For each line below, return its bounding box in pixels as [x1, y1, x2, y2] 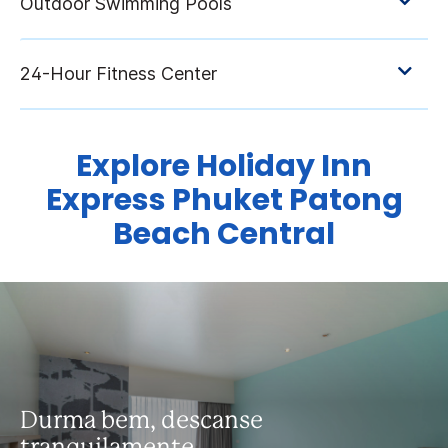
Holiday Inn [196, 145, 372, 188]
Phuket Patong [171, 179, 403, 222]
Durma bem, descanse [20, 410, 263, 434]
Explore [76, 145, 196, 188]
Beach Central [113, 213, 335, 256]
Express [45, 179, 166, 222]
